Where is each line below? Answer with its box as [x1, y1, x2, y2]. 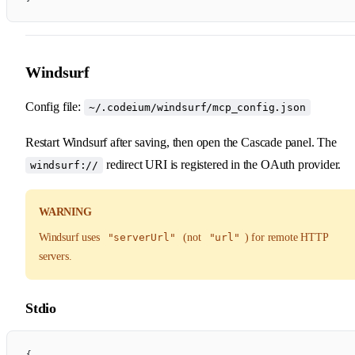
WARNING [39, 205, 92, 218]
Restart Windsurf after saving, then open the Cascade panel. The [25, 135, 337, 149]
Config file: [25, 99, 84, 113]
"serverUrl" [107, 231, 176, 243]
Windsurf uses [39, 231, 103, 243]
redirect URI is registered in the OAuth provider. [103, 157, 342, 171]
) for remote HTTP [244, 231, 328, 243]
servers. [39, 250, 72, 262]
